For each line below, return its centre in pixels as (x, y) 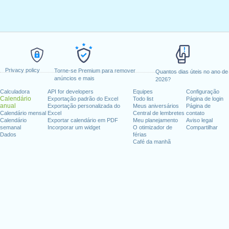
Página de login (204, 99)
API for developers (71, 91)
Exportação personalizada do (84, 106)
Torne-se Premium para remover (95, 71)
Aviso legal (199, 120)
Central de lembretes (158, 113)
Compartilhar (202, 127)
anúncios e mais (74, 78)
